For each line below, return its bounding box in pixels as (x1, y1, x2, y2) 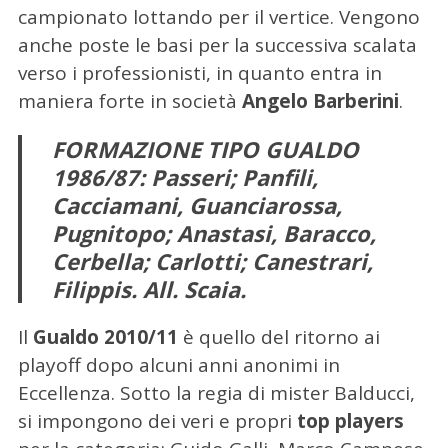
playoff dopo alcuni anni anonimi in (17, 352, 340, 379)
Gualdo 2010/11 (32, 324, 178, 351)
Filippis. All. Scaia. (51, 274, 246, 305)
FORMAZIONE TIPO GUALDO (51, 134, 359, 165)
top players (296, 408, 404, 435)
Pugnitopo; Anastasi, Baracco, (51, 218, 376, 249)
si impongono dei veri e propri (17, 408, 297, 435)
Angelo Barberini (241, 88, 399, 115)
